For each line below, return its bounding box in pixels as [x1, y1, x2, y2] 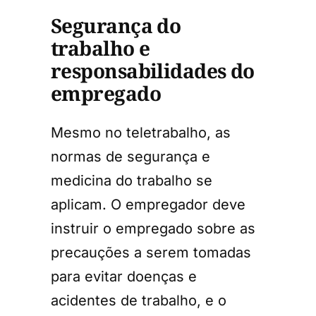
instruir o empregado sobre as [51, 219, 255, 237]
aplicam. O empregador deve [51, 195, 245, 213]
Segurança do [51, 11, 181, 39]
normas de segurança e [51, 147, 210, 165]
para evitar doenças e [51, 267, 197, 285]
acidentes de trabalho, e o [51, 291, 226, 309]
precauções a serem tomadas [51, 243, 251, 261]
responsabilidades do [51, 56, 255, 84]
